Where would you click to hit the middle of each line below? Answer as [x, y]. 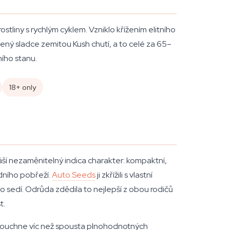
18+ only [23, 87]
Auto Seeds [74, 175]
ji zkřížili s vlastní [124, 175]
